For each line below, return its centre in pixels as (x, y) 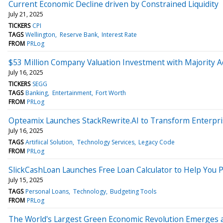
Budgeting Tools (133, 191)
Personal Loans (47, 191)
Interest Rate (119, 34)
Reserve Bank (78, 34)
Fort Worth (111, 93)
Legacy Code (156, 142)
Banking (37, 93)
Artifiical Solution (49, 142)
